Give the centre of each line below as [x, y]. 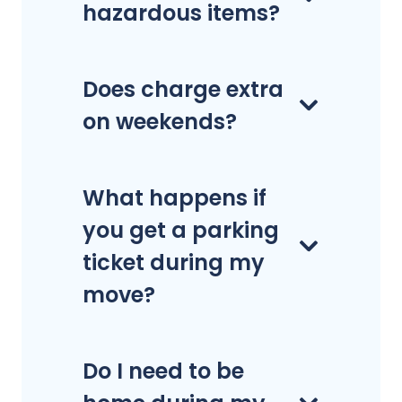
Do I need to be [163, 371]
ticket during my [174, 262]
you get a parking [181, 230]
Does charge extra [183, 89]
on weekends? [160, 121]
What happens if [175, 197]
